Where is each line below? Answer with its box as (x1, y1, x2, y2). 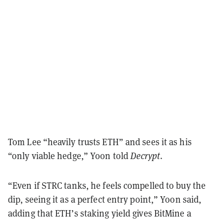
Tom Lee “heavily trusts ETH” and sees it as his (8, 136, 192, 148)
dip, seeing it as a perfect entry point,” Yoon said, (8, 194, 202, 206)
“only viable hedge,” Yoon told (8, 150, 131, 162)
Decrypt (130, 150, 160, 162)
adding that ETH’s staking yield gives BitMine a (8, 208, 191, 220)
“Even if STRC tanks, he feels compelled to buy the (8, 180, 206, 192)
